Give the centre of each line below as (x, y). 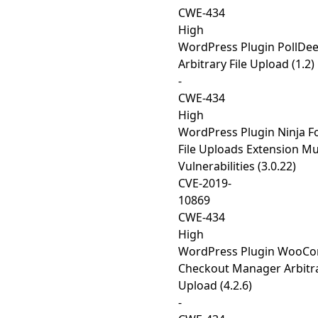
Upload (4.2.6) (215, 285)
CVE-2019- (205, 183)
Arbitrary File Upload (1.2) (246, 64)
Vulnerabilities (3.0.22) (237, 166)
